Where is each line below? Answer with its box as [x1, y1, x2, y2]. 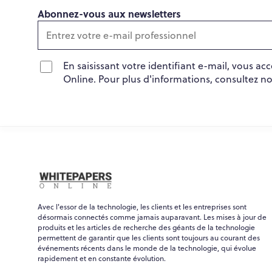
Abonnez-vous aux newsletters [38, 6, 181, 21]
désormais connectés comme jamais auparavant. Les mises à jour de [38, 211, 267, 222]
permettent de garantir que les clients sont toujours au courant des [38, 232, 260, 243]
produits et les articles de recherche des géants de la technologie [38, 222, 255, 233]
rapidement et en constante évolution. [38, 253, 166, 263]
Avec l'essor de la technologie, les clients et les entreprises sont [38, 201, 246, 212]
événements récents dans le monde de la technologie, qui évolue [38, 242, 256, 253]
